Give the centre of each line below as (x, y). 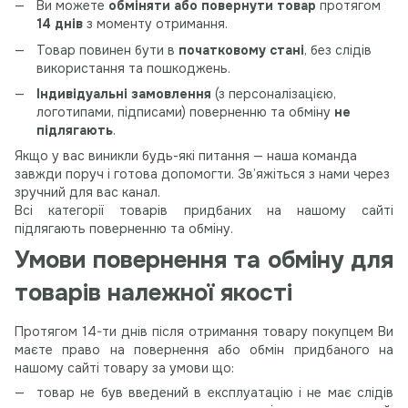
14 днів (60, 24)
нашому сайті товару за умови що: (126, 368)
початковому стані (241, 50)
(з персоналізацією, (274, 94)
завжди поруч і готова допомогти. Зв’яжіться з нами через (202, 174)
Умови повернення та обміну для (204, 260)
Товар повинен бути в (107, 50)
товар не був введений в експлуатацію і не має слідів (215, 393)
